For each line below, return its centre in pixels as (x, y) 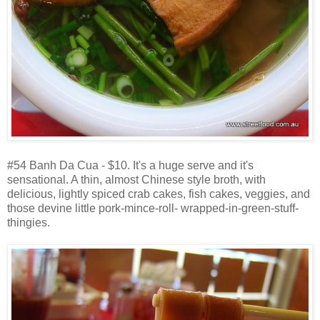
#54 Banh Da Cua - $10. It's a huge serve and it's (130, 166)
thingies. (29, 223)
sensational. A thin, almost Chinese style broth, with (136, 180)
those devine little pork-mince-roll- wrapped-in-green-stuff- (153, 209)
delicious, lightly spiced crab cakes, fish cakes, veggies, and (159, 194)
